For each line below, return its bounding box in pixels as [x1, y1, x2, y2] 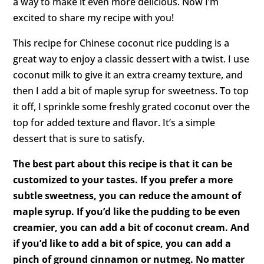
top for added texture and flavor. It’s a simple [13, 116, 216, 130]
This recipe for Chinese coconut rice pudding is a [13, 37, 230, 50]
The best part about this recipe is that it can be [13, 157, 233, 171]
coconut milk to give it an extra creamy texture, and [13, 68, 243, 82]
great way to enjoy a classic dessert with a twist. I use [13, 52, 250, 66]
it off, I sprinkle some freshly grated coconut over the [13, 100, 250, 114]
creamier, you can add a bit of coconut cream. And [13, 221, 250, 235]
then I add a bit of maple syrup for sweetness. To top [13, 84, 249, 98]
